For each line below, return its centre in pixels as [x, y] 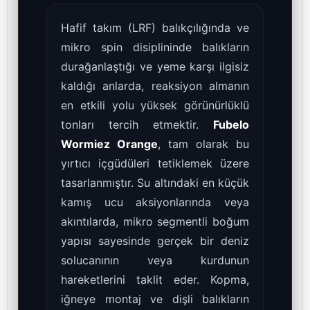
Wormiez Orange [109, 144]
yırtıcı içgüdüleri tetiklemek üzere [155, 164]
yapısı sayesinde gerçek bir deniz [155, 241]
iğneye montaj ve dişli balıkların [155, 299]
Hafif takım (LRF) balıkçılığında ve [155, 28]
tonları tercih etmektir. [137, 125]
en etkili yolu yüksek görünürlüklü [155, 106]
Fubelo [231, 125]
